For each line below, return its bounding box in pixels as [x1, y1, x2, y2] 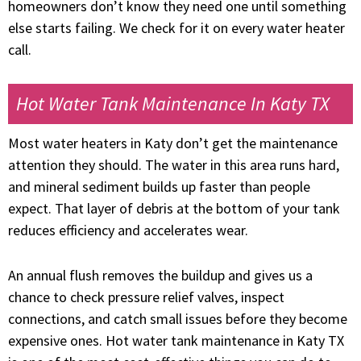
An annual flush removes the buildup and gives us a [8, 265, 313, 284]
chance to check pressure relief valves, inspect [8, 287, 284, 306]
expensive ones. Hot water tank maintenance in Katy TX [8, 330, 344, 350]
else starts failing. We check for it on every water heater [8, 19, 345, 38]
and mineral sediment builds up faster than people [8, 176, 310, 196]
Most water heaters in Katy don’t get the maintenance [8, 133, 338, 152]
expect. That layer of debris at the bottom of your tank [8, 198, 340, 218]
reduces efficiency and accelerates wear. [8, 220, 248, 239]
